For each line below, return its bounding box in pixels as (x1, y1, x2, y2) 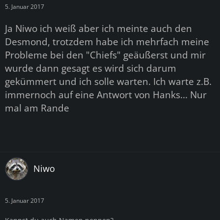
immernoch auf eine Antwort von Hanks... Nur (5, 88, 207, 101)
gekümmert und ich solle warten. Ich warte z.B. (5, 75, 212, 87)
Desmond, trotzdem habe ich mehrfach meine (5, 35, 209, 48)
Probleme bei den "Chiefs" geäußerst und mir (5, 48, 206, 61)
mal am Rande (5, 101, 69, 114)
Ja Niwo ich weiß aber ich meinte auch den (5, 22, 192, 34)
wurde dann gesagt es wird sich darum (5, 61, 176, 74)
